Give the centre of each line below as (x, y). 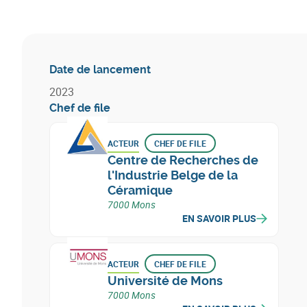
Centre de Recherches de (183, 160)
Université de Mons (165, 281)
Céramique (140, 190)
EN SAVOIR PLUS (219, 218)
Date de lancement (100, 70)
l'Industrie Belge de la (173, 175)
